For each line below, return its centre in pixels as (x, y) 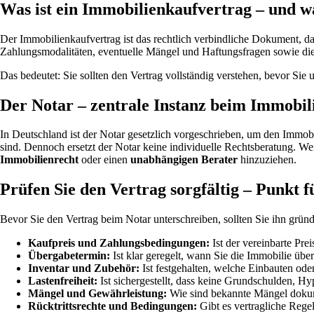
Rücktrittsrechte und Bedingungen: (112, 306)
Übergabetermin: (69, 256)
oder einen (104, 160)
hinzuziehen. (267, 160)
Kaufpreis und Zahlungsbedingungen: (119, 243)
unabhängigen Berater (184, 160)
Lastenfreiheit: (63, 281)
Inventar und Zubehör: (84, 268)
